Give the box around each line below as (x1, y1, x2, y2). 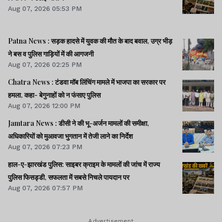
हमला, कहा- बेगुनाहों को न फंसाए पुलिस (8, 90, 101, 100)
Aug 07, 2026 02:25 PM (8, 60, 82, 68)
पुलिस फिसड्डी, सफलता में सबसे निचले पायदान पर (8, 172, 129, 182)
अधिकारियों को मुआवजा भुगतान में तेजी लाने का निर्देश (8, 131, 133, 141)
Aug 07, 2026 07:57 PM (8, 184, 83, 192)
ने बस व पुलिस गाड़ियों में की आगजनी (8, 49, 94, 58)
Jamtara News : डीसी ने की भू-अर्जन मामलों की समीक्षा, (8, 118, 149, 128)
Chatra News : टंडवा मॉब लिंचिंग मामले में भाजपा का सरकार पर (8, 77, 166, 87)
